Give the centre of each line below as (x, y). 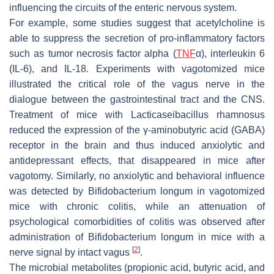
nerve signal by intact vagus (71, 252)
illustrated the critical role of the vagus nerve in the (137, 84)
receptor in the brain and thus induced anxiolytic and (137, 145)
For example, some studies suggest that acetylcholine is (137, 23)
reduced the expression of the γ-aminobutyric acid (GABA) (137, 130)
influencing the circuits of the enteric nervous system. (123, 7)
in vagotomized (229, 191)
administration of (49, 237)
